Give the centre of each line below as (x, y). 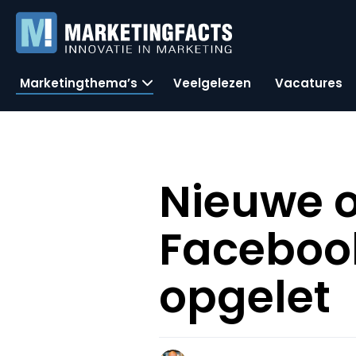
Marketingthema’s (79, 83)
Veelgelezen (212, 83)
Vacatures (309, 83)
